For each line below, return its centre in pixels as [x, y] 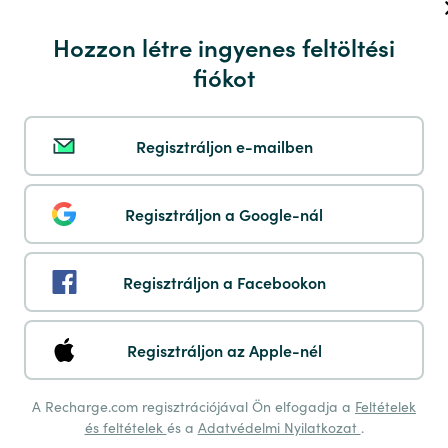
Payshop [152, 302]
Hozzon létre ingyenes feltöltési [224, 46]
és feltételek [125, 427]
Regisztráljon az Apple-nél [224, 350]
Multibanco [165, 153]
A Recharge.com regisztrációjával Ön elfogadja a [193, 406]
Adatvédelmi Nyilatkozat [279, 427]
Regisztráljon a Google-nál [224, 214]
